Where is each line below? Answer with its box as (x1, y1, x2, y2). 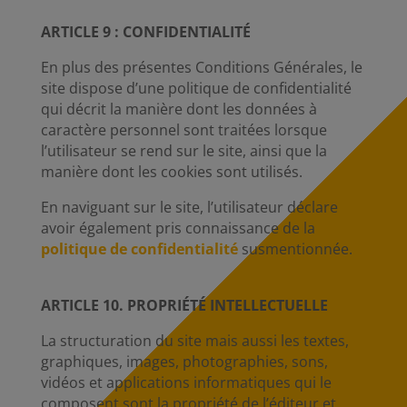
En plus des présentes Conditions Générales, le (40, 57, 362, 77)
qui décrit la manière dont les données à (40, 99, 317, 119)
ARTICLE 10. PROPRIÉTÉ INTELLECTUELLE (40, 295, 328, 315)
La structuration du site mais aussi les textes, (40, 331, 349, 351)
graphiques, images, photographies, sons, (40, 352, 328, 372)
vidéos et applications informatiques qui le (40, 372, 332, 392)
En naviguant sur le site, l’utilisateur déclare (40, 197, 338, 217)
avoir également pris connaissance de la (40, 218, 315, 238)
